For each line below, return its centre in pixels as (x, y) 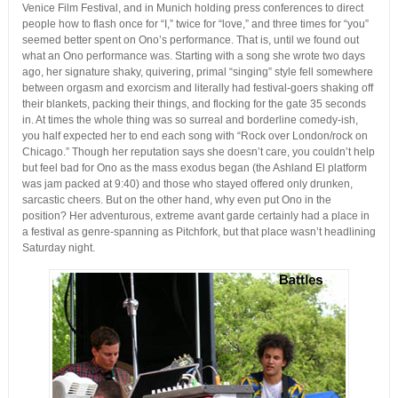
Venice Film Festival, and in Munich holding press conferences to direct (192, 8)
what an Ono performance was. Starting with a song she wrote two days (193, 56)
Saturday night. (58, 248)
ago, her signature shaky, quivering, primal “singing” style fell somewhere (197, 72)
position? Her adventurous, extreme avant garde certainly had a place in (195, 216)
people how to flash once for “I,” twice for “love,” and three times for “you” (195, 24)
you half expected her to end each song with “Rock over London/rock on (195, 136)
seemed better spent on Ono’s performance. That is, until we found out (190, 40)
